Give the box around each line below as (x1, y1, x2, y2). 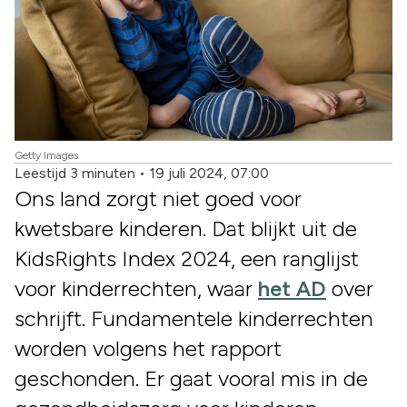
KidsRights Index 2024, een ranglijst (15, 244, 359, 272)
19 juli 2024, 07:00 (149, 164, 269, 182)
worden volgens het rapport (15, 334, 282, 362)
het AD (258, 274, 326, 302)
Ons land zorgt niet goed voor (15, 184, 302, 212)
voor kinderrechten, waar (15, 274, 258, 302)
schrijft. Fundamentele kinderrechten (15, 304, 373, 332)
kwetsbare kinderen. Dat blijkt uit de (15, 214, 357, 242)
